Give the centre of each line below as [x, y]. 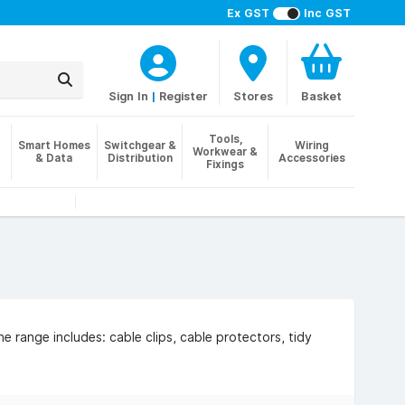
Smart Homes [54, 145]
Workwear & [226, 151]
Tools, [225, 139]
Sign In [128, 96]
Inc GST [327, 13]
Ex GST [248, 13]
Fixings [226, 164]
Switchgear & [140, 145]
